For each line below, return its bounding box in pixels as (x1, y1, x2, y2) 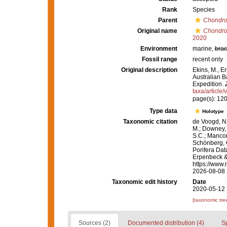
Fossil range (141, 56, 177, 63)
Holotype (202, 108, 225, 114)
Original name (137, 27, 177, 34)
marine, (192, 45, 215, 52)
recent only (192, 56, 223, 63)
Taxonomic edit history (111, 178, 177, 185)
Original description (121, 66, 177, 73)
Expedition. (192, 81, 225, 88)
